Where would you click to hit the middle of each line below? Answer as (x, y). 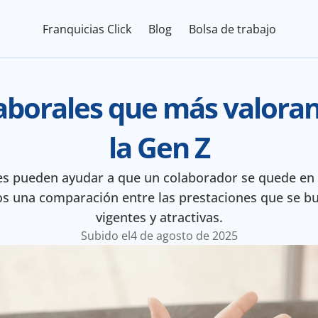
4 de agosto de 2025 (184, 236)
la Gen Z (159, 147)
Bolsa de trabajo (232, 29)
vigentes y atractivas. (159, 217)
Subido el (105, 236)
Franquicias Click (87, 29)
